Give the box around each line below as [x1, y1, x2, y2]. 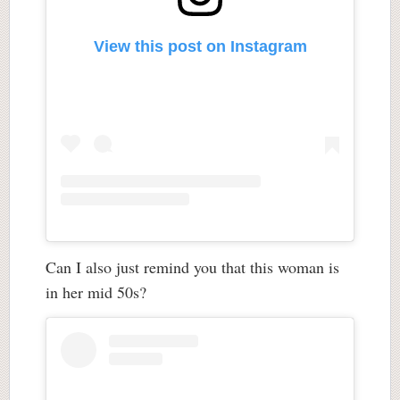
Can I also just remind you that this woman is [46, 255, 339, 278]
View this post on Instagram [93, 37, 307, 56]
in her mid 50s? [46, 280, 152, 303]
